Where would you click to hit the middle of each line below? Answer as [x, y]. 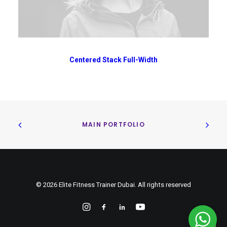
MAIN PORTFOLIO [113, 125]
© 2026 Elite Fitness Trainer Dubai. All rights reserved [113, 185]
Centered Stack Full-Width [113, 60]
